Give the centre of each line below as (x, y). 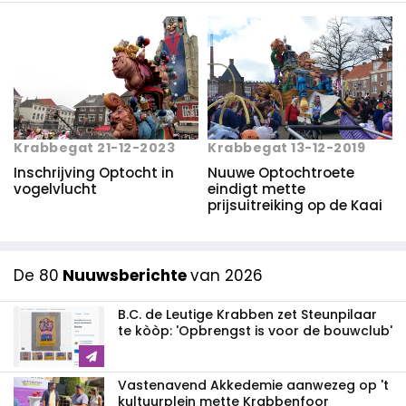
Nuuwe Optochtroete (281, 173)
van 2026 (227, 276)
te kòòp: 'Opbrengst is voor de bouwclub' (255, 331)
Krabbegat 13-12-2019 (286, 148)
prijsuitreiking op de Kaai (295, 206)
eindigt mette (256, 189)
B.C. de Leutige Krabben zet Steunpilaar (247, 315)
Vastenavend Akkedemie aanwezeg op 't (253, 386)
